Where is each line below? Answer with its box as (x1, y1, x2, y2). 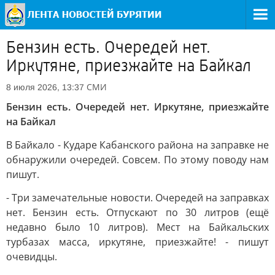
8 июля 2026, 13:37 (6, 82, 84, 92)
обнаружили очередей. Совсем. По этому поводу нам (6, 153, 269, 166)
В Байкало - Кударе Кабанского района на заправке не (6, 138, 269, 152)
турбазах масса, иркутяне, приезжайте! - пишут (6, 235, 269, 249)
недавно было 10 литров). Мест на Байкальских (6, 220, 269, 234)
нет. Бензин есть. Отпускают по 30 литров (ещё (6, 206, 269, 219)
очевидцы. (6, 250, 57, 263)
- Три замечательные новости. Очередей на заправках (6, 191, 269, 204)
